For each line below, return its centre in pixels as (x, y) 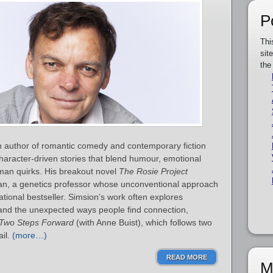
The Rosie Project (153, 171)
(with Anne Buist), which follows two (143, 222)
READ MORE (187, 257)
